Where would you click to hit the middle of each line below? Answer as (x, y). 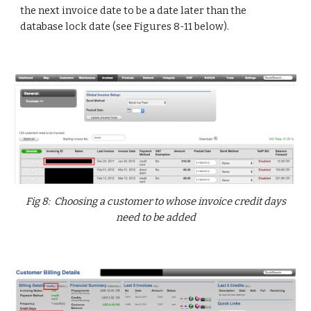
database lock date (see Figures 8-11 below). (125, 26)
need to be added (155, 217)
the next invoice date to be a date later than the (134, 10)
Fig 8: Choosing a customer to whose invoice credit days (155, 201)
